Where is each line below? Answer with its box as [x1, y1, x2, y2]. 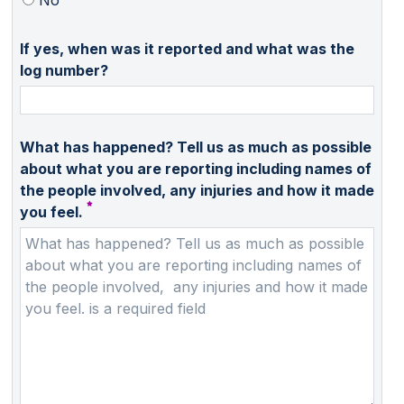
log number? [20, 60, 108, 79]
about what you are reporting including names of [20, 160, 372, 179]
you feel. [20, 203, 83, 222]
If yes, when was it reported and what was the [20, 39, 354, 58]
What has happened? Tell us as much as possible [20, 138, 372, 157]
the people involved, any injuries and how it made [20, 181, 170, 200]
